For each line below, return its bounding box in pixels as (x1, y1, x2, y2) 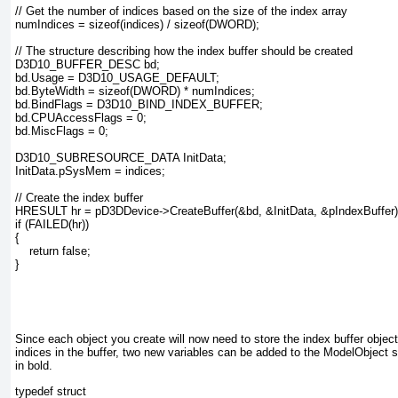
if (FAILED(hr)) (15, 218, 89, 232)
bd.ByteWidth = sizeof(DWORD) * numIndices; (15, 84, 255, 99)
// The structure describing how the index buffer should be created (15, 44, 353, 59)
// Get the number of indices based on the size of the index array (15, 4, 347, 19)
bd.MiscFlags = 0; (15, 124, 108, 139)
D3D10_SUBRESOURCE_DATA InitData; (15, 151, 227, 165)
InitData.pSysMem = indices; (15, 164, 165, 179)
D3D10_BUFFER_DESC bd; (15, 58, 160, 72)
